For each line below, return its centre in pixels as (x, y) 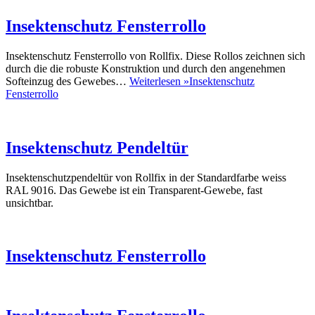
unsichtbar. (30, 202)
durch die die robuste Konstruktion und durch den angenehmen (146, 68)
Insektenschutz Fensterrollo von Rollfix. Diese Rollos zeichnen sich (155, 56)
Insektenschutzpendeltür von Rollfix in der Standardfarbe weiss (146, 177)
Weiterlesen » (159, 81)
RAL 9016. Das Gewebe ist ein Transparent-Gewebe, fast (134, 190)
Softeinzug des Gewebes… (67, 81)
